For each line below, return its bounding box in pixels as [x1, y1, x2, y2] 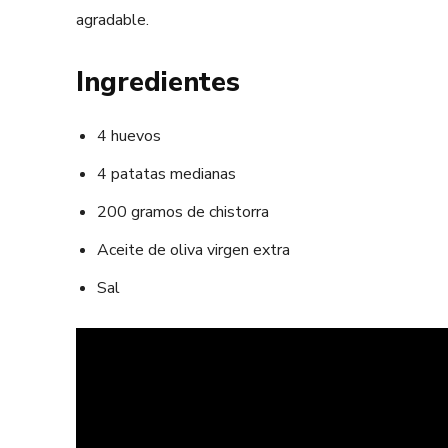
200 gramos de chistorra [97, 200, 269, 223]
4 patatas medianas [97, 162, 236, 185]
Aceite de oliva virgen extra [97, 238, 290, 261]
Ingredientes [76, 63, 240, 101]
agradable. [76, 8, 149, 31]
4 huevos [97, 124, 161, 147]
